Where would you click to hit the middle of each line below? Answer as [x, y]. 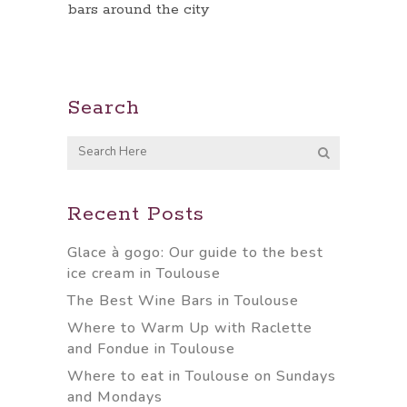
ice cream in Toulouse [144, 274]
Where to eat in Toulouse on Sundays [202, 377]
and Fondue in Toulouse [151, 349]
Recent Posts [136, 215]
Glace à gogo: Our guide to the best [195, 253]
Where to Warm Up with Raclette [190, 328]
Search [104, 109]
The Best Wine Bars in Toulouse [183, 301]
